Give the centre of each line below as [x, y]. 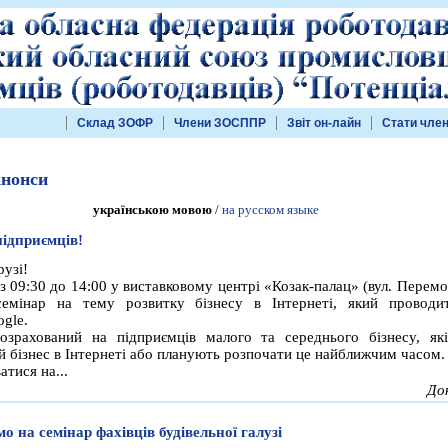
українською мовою [152, 210]
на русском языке [270, 210]
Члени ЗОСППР [220, 123]
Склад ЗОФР [115, 123]
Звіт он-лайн [324, 123]
